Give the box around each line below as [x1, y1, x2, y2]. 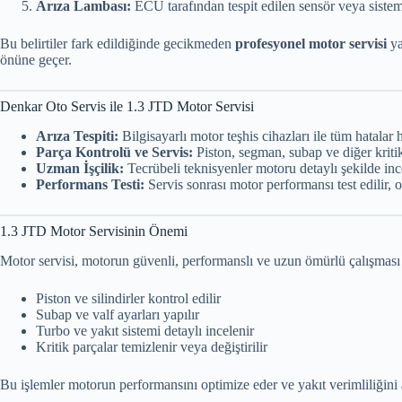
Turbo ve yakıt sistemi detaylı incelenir [36, 322, 254, 338]
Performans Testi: [36, 177, 144, 193]
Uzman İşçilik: [36, 161, 124, 177]
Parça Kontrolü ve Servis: [36, 144, 193, 161]
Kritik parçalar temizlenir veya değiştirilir [36, 338, 267, 354]
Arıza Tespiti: [36, 128, 118, 144]
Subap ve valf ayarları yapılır [36, 306, 199, 322]
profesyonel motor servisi [235, 36, 387, 52]
